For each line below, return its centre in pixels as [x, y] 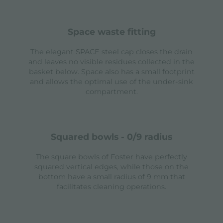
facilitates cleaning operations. [111, 187]
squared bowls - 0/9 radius [114, 137]
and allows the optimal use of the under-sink [111, 82]
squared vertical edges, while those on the [111, 167]
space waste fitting [114, 32]
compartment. [111, 92]
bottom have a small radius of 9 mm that [111, 177]
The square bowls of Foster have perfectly [111, 157]
